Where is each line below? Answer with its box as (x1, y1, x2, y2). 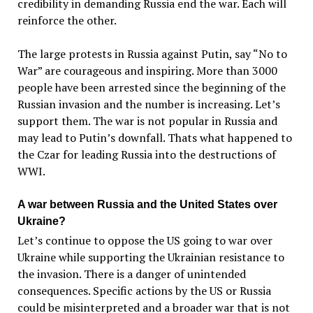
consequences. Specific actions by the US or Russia (17, 283, 271, 299)
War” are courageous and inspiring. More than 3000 (17, 62, 277, 78)
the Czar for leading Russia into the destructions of (17, 146, 276, 162)
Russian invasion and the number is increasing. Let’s (17, 96, 280, 112)
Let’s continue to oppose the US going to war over (17, 233, 272, 249)
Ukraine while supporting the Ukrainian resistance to (17, 249, 284, 265)
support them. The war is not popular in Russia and (17, 112, 277, 129)
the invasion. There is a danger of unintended (17, 266, 246, 282)
